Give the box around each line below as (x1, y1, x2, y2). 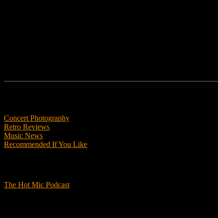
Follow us (4, 11, 33, 21)
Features (4, 92, 24, 104)
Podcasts (4, 159, 26, 170)
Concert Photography (4, 113, 70, 122)
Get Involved (4, 200, 32, 211)
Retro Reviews (4, 122, 50, 131)
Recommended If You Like (4, 140, 87, 148)
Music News (4, 131, 43, 140)
